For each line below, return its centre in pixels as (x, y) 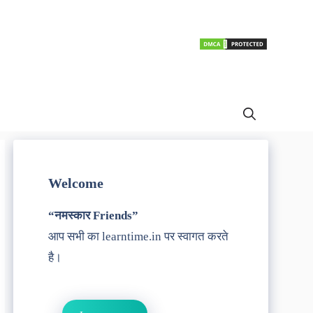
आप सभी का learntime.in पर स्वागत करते (138, 236)
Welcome (76, 183)
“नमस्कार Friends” (93, 215)
